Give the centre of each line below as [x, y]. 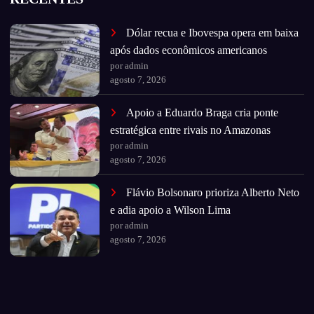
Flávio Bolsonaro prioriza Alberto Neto [213, 193]
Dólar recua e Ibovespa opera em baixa [213, 33]
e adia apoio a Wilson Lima [171, 210]
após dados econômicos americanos [189, 50]
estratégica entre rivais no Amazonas [191, 130]
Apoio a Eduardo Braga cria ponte [203, 113]
